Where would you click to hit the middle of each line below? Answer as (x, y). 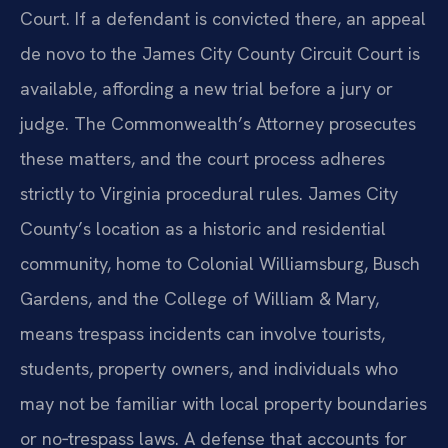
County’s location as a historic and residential (203, 229)
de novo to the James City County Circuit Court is (220, 54)
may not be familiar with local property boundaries (223, 404)
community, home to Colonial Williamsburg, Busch (220, 264)
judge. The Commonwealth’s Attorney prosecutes (218, 124)
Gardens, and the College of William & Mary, (199, 299)
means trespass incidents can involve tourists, (202, 334)
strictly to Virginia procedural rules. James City (209, 194)
